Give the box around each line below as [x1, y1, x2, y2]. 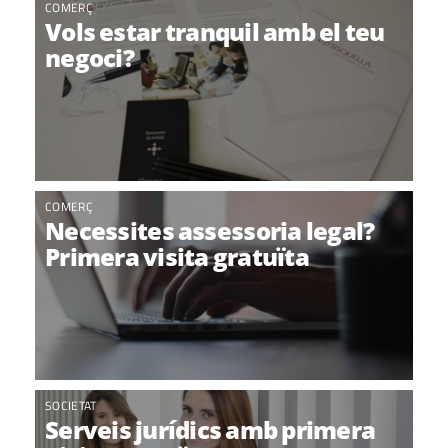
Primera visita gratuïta [45, 240, 310, 273]
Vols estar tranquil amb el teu [45, 15, 385, 48]
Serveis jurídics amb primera [45, 413, 376, 446]
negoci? [45, 41, 134, 74]
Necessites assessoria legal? [45, 214, 375, 247]
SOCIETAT [45, 396, 97, 415]
